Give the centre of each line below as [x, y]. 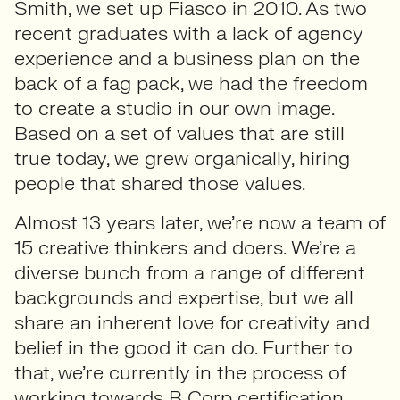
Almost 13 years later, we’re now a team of [200, 223]
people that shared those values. [160, 183]
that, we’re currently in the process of [180, 373]
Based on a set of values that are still [179, 133]
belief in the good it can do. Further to [183, 348]
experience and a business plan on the [187, 58]
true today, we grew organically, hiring [182, 158]
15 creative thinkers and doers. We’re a [185, 248]
